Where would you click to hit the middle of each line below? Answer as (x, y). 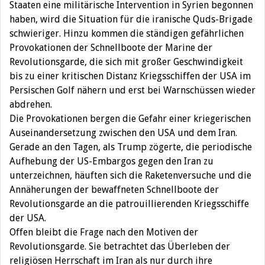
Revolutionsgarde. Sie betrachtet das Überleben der (120, 246)
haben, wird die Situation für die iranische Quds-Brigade (131, 19)
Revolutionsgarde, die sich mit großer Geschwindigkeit (126, 62)
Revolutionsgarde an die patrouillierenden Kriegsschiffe (129, 203)
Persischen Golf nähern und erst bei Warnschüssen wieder (132, 90)
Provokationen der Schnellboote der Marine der (111, 47)
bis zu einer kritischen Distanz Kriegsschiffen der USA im (130, 76)
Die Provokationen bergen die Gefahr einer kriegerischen (130, 118)
